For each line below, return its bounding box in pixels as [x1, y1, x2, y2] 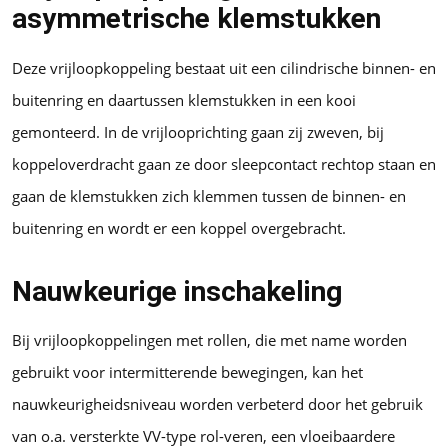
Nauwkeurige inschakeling [12, 274, 342, 308]
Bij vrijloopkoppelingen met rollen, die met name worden [12, 330, 407, 351]
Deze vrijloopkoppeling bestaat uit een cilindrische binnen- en [12, 57, 436, 78]
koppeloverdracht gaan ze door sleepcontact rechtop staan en [12, 153, 436, 174]
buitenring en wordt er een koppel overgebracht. [12, 217, 346, 238]
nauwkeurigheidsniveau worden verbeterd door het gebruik [12, 394, 423, 415]
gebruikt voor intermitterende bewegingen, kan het [12, 362, 363, 383]
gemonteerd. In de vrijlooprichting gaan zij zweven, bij [12, 121, 384, 142]
